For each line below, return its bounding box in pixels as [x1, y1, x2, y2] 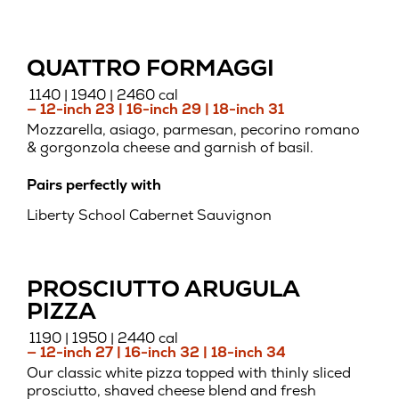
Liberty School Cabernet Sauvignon [27, 206, 272, 225]
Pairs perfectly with [27, 175, 161, 195]
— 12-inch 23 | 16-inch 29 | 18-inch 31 [27, 100, 284, 119]
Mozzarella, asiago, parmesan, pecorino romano [27, 120, 360, 140]
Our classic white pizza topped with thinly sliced [27, 363, 351, 383]
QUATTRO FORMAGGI [27, 53, 274, 84]
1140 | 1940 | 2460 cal [29, 85, 179, 105]
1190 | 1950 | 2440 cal [29, 329, 179, 348]
